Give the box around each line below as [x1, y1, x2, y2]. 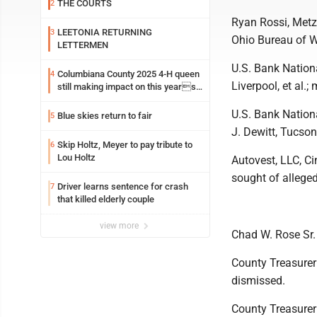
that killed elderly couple [57, 194, 154, 204]
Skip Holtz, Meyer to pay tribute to [57, 139, 192, 150]
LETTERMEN [57, 40, 108, 50]
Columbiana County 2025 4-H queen [57, 69, 200, 79]
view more [100, 221, 141, 231]
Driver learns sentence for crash [57, 181, 188, 192]
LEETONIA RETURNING [57, 27, 152, 38]
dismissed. [231, 274, 285, 287]
